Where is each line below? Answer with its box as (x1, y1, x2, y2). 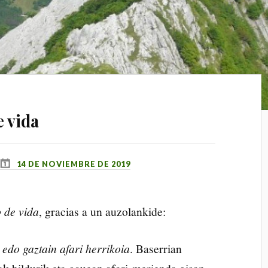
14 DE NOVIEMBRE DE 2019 (17, 159, 131, 169)
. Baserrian (130, 240, 182, 257)
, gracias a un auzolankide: (39, 203, 166, 219)
